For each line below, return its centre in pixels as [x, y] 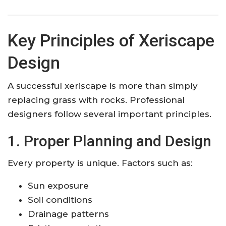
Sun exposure [58, 185]
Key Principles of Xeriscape [111, 40]
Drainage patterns [68, 214]
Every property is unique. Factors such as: [100, 163]
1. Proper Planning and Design [109, 141]
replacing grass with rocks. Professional [96, 100]
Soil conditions [60, 200]
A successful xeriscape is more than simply [103, 86]
